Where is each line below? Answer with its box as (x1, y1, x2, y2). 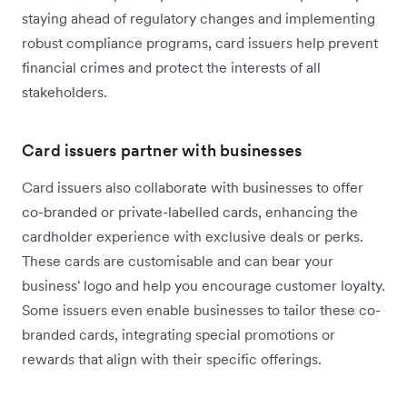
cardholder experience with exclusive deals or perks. (22, 227, 363, 246)
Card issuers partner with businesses (22, 140, 303, 162)
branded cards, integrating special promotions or (22, 325, 335, 344)
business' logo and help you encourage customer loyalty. (22, 276, 385, 295)
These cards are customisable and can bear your (22, 252, 333, 271)
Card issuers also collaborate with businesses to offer (22, 178, 363, 197)
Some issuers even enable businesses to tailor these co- (22, 301, 381, 320)
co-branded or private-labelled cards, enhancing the (22, 203, 358, 222)
